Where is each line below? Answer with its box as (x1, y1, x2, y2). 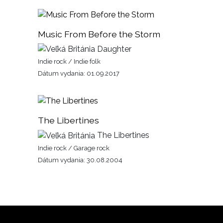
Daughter (95, 44, 131, 54)
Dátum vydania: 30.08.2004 (38, 156, 122, 164)
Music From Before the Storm (38, 28, 160, 39)
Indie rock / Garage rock (38, 144, 110, 152)
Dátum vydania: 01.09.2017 (38, 70, 119, 78)
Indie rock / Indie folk (38, 58, 101, 66)
